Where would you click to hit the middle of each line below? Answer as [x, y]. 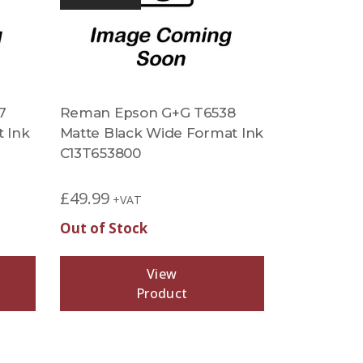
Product [162, 293]
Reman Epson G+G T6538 [147, 113]
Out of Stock [103, 228]
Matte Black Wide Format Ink [161, 133]
